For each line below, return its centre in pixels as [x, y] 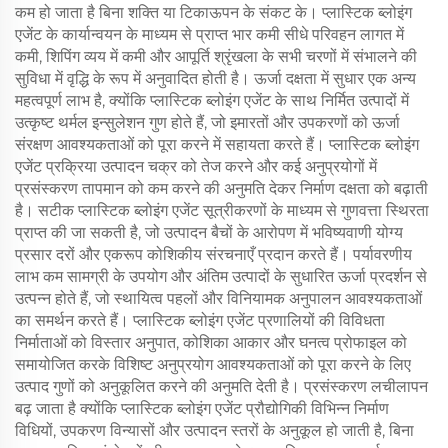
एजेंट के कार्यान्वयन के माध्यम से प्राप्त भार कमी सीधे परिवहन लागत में [209, 34]
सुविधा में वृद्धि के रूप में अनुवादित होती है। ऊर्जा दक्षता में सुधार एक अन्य [215, 78]
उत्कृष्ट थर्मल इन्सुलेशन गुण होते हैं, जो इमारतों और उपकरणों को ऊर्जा [207, 122]
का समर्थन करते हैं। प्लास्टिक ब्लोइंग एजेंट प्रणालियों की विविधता [200, 320]
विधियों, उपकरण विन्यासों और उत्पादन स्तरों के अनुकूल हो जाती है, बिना [214, 430]
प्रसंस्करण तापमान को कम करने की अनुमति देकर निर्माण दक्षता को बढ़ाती [221, 188]
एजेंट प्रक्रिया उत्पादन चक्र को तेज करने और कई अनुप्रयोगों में [196, 166]
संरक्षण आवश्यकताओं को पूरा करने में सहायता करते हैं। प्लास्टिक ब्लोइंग [217, 144]
